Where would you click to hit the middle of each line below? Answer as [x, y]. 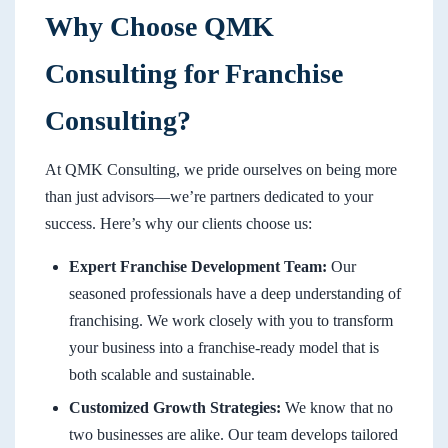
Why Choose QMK [159, 27]
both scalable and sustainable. [162, 375]
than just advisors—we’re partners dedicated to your [209, 197]
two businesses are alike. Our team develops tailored [233, 434]
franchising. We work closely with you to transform [231, 321]
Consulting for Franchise [194, 74]
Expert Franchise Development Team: [198, 267]
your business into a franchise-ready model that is [224, 348]
